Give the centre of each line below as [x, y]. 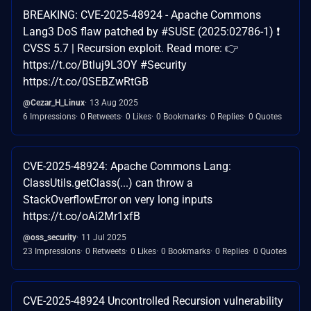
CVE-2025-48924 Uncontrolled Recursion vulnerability [153, 301]
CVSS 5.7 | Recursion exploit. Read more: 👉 [131, 48]
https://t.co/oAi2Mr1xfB [82, 216]
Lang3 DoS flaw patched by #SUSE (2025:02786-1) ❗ [151, 31]
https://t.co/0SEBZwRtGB [86, 81]
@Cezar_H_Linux [54, 102]
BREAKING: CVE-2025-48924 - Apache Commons [142, 15]
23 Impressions [52, 251]
